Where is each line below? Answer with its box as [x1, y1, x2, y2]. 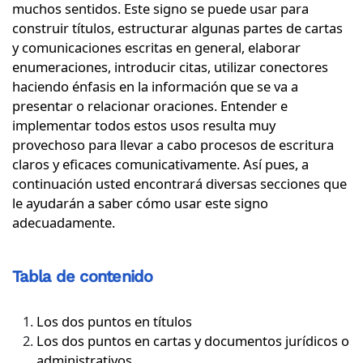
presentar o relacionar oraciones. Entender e [12, 96, 288, 115]
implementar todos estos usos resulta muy [12, 115, 275, 135]
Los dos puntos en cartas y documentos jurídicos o [36, 331, 349, 350]
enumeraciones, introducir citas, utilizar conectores [12, 57, 328, 76]
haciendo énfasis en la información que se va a [12, 76, 298, 96]
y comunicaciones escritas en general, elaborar [12, 37, 301, 57]
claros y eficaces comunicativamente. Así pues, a [12, 154, 309, 173]
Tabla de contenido [12, 266, 153, 286]
